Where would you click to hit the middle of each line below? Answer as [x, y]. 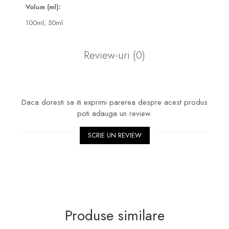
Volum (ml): [43, 7]
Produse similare [114, 215]
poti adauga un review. [114, 113]
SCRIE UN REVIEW [114, 135]
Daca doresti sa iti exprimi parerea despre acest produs [114, 102]
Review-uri [108, 55]
